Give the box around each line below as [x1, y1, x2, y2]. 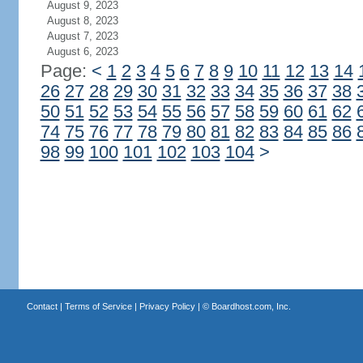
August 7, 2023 [46, 30, 118, 42]
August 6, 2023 [46, 45, 118, 58]
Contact [26, 301, 58, 311]
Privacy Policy [139, 301, 195, 311]
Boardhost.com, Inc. [211, 301, 291, 311]
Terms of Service [64, 301, 132, 311]
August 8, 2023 [46, 15, 118, 27]
